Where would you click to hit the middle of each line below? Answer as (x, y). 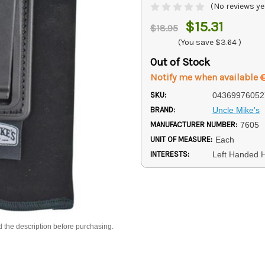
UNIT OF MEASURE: (181, 140)
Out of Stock (180, 62)
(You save (196, 43)
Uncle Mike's (236, 110)
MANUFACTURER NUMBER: (194, 125)
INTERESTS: (170, 154)
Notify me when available (205, 77)
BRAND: (163, 110)
